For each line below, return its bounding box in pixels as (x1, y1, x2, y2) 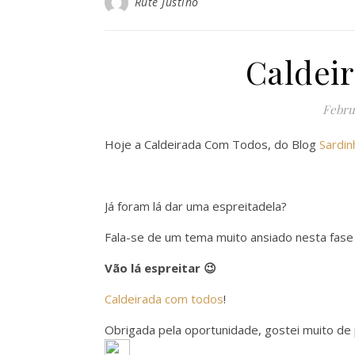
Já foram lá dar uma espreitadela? (105, 198, 287, 214)
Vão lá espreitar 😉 (105, 260, 216, 276)
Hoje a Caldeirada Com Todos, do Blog (105, 136, 319, 152)
